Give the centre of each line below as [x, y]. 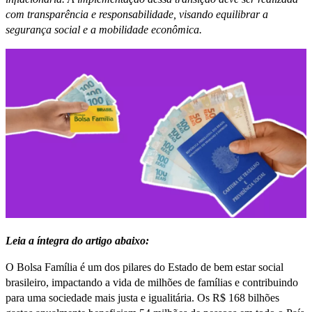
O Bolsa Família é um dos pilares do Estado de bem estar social [145, 267]
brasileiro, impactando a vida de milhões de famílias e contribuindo [152, 283]
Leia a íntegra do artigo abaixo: [77, 241]
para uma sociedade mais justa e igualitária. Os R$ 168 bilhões [142, 298]
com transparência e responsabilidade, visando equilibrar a [137, 15]
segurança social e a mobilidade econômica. [104, 30]
